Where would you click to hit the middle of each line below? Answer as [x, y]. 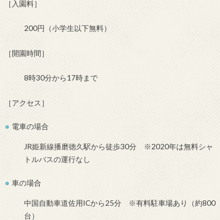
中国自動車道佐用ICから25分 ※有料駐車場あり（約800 [120, 203]
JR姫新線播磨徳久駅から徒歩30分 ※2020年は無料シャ [118, 146]
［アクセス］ [26, 102]
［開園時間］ [26, 53]
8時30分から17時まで [61, 78]
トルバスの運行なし [57, 159]
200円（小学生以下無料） [67, 28]
